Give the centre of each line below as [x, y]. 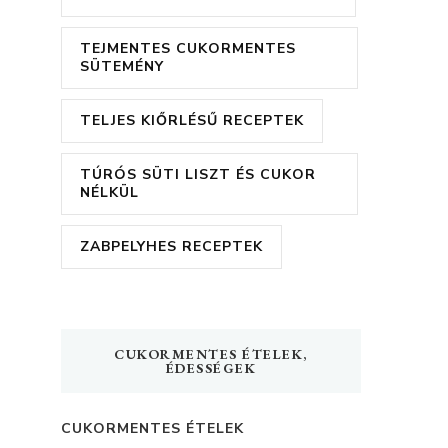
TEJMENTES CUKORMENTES [188, 49]
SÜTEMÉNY [122, 67]
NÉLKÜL [109, 193]
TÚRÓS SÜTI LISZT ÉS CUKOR [198, 175]
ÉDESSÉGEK [211, 368]
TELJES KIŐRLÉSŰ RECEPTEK [192, 121]
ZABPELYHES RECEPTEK [171, 247]
